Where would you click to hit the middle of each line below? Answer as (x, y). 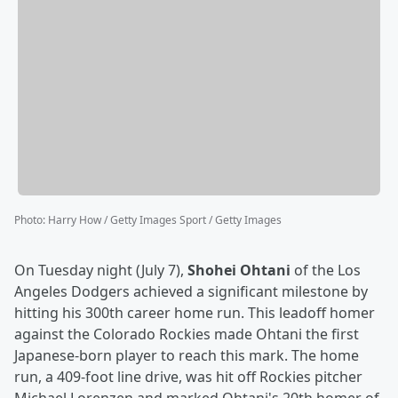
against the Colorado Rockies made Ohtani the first (187, 334)
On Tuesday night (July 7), (101, 271)
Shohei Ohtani (239, 271)
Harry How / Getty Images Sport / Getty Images (165, 220)
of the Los (326, 271)
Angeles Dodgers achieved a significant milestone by (191, 292)
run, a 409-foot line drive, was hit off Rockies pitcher (188, 377)
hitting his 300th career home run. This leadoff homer (195, 313)
